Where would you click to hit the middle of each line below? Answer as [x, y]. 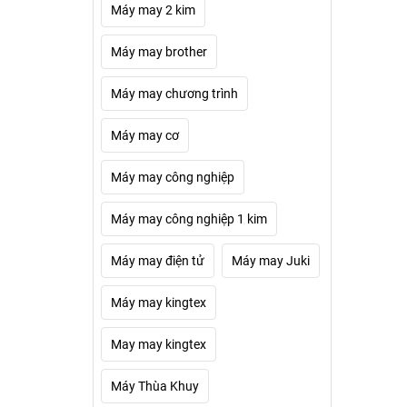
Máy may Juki [271, 261]
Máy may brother [159, 52]
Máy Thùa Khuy [155, 386]
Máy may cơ [145, 135]
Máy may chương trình [174, 94]
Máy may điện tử [158, 261]
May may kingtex [159, 344]
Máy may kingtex [159, 303]
